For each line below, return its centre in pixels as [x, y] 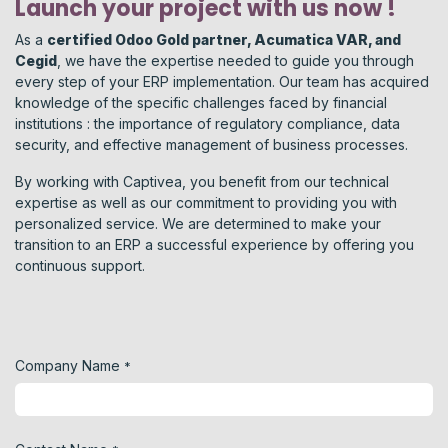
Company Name [67, 365]
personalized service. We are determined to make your [198, 223]
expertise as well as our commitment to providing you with [206, 202]
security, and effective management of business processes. [211, 144]
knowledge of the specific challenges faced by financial [201, 102]
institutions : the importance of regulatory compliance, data [207, 123]
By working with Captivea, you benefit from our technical [202, 181]
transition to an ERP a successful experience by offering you [214, 244]
